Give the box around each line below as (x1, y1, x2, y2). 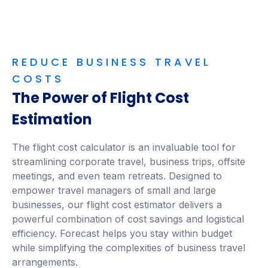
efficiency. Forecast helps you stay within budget (12, 227, 232, 239)
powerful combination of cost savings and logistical (12, 212, 244, 225)
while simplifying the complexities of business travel (12, 241, 245, 254)
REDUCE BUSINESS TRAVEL (12, 54, 211, 69)
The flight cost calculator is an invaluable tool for (12, 141, 236, 153)
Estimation (12, 109, 92, 129)
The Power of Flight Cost (12, 87, 189, 108)
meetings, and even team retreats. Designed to (12, 169, 222, 182)
